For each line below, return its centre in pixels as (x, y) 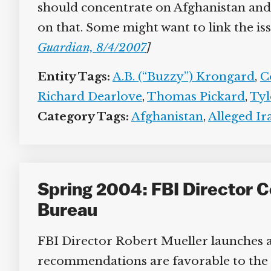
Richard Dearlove (85, 96)
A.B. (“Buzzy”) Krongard (179, 77)
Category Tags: (79, 116)
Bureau (63, 211)
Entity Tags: (69, 77)
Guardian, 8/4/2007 (87, 47)
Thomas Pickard (191, 96)
